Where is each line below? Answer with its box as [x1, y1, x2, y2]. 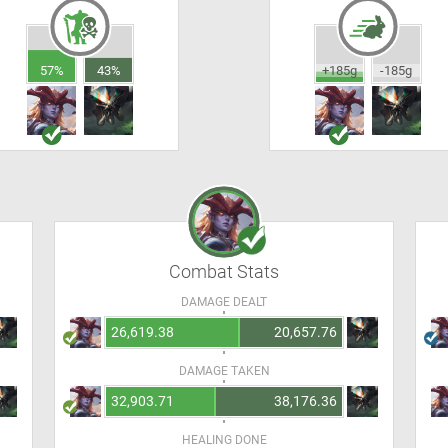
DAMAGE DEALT [181, 295, 267, 309]
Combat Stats [169, 261, 279, 282]
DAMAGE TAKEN [178, 364, 270, 378]
